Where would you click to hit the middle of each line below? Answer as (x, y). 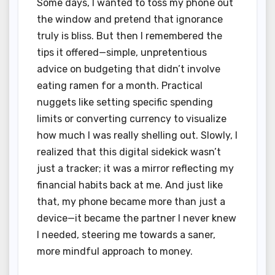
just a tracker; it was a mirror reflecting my (135, 169)
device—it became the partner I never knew (137, 219)
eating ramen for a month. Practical (120, 86)
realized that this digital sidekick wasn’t (129, 152)
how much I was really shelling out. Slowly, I (137, 136)
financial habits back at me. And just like (130, 185)
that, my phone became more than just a (131, 202)
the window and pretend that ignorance (130, 20)
